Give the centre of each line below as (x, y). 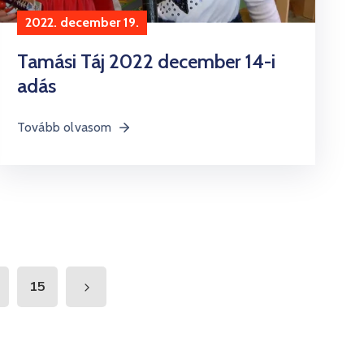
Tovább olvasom (64, 127)
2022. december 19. (82, 22)
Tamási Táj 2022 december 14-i (146, 61)
